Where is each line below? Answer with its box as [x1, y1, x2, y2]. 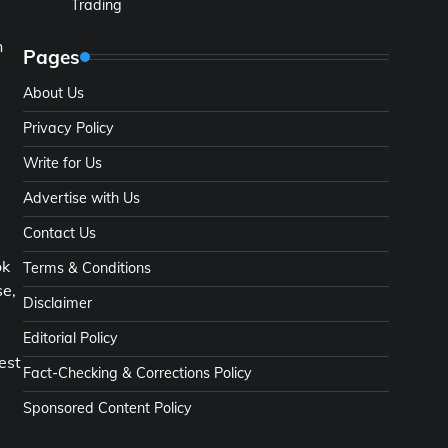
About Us [23, 84, 84, 102]
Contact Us [23, 224, 96, 242]
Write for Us [23, 154, 102, 172]
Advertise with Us [23, 189, 140, 207]
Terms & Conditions [23, 259, 151, 277]
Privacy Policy [23, 119, 114, 137]
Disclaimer [23, 294, 92, 312]
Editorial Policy [23, 329, 118, 347]
